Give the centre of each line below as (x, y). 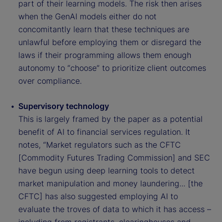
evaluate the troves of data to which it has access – (115, 209)
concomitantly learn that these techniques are (104, 29)
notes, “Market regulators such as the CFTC (100, 145)
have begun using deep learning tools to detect (107, 171)
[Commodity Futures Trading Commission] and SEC (114, 158)
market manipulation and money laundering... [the (111, 184)
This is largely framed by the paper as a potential (111, 119)
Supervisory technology (64, 106)
